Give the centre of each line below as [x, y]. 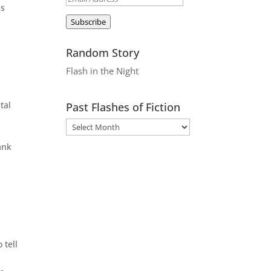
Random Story [103, 52]
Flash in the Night [103, 70]
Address [82, 11]
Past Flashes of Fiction [123, 107]
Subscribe [89, 21]
